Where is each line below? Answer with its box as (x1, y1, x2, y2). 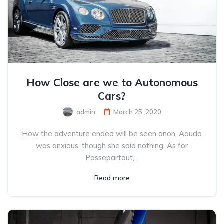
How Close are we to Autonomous (26, 75, 198, 89)
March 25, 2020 (113, 107, 161, 116)
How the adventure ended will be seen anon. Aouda (22, 128, 202, 138)
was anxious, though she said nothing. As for (36, 140, 188, 150)
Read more (94, 173, 130, 182)
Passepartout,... (85, 152, 139, 162)
